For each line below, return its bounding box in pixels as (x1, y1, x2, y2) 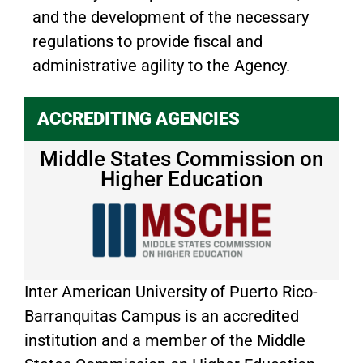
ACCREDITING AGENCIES (37, 108, 240, 129)
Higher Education (100, 166, 263, 191)
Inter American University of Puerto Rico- (24, 282, 318, 302)
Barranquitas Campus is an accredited (24, 306, 299, 327)
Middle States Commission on (40, 146, 323, 171)
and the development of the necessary (32, 6, 309, 27)
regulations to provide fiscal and (32, 31, 263, 51)
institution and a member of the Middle (24, 331, 305, 351)
